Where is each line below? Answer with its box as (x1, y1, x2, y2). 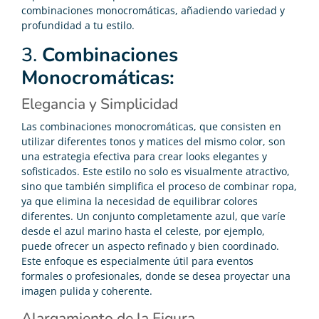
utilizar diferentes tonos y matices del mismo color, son (21, 134, 286, 148)
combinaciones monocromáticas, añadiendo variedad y (21, 3, 285, 17)
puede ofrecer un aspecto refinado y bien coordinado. (21, 239, 279, 253)
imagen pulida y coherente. (21, 283, 152, 298)
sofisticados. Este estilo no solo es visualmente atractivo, (21, 164, 290, 178)
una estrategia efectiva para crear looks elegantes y (21, 149, 267, 163)
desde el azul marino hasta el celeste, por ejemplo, (21, 224, 265, 238)
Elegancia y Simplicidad (21, 93, 178, 114)
